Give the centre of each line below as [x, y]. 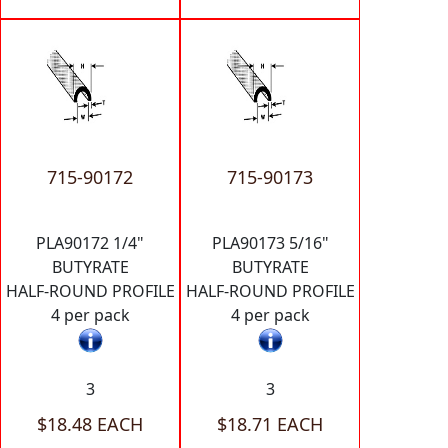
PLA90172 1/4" [90, 242]
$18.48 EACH [90, 423]
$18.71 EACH [270, 423]
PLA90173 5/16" [270, 242]
